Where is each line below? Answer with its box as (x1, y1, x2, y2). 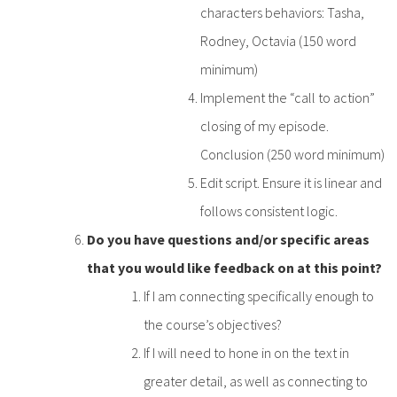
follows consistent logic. (200, 201, 340, 220)
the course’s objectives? (144, 315, 282, 333)
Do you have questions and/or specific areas (87, 230, 370, 248)
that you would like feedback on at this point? (87, 258, 382, 276)
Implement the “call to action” (200, 88, 375, 106)
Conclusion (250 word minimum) (200, 144, 385, 163)
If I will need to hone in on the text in (144, 343, 349, 362)
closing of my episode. (200, 116, 329, 135)
